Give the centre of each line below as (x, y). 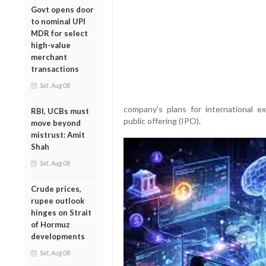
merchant (49, 57)
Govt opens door (62, 9)
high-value (51, 45)
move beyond (56, 123)
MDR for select (59, 33)
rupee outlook (58, 200)
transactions (55, 69)
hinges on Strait (61, 212)
